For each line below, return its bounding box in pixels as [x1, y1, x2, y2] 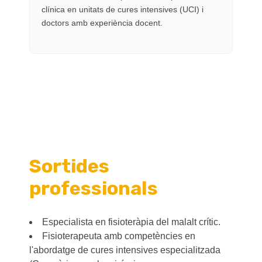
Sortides [29, 154, 109, 177]
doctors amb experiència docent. [42, 18, 163, 27]
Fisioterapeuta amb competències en [42, 230, 195, 241]
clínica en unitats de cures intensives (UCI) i [42, 4, 204, 14]
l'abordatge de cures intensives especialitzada [29, 244, 220, 255]
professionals [29, 177, 158, 199]
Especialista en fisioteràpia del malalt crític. [42, 216, 220, 227]
